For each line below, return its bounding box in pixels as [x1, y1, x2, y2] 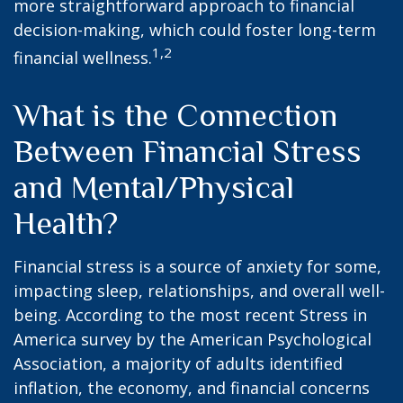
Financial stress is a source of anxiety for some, [13, 255, 381, 277]
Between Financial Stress [13, 133, 362, 169]
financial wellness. [13, 47, 152, 68]
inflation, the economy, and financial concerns [13, 377, 370, 399]
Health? [13, 205, 118, 241]
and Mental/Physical [13, 169, 294, 205]
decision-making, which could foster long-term [13, 19, 376, 40]
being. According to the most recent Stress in [13, 304, 367, 326]
